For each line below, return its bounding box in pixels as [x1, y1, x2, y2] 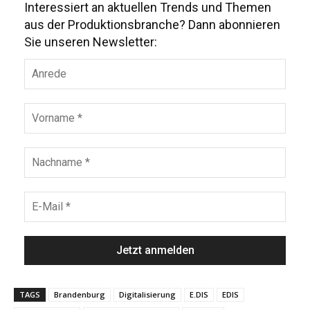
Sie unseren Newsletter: [24, 34, 157, 49]
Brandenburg [54, 289, 105, 300]
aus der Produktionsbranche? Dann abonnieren [24, 17, 280, 32]
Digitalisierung [119, 289, 176, 300]
